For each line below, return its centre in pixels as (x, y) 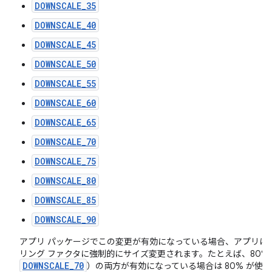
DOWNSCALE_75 (65, 161)
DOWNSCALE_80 (65, 181)
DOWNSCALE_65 (65, 122)
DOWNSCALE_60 (65, 103)
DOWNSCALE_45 (65, 45)
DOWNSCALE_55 (65, 83)
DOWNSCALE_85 (65, 200)
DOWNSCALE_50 (65, 64)
